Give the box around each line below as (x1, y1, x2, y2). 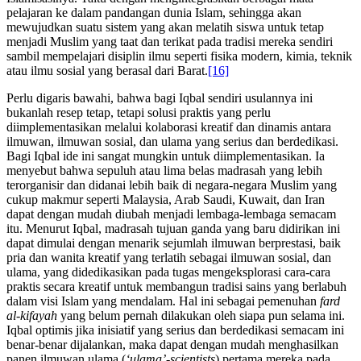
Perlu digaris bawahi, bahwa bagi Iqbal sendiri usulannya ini (6, 90, 313, 105)
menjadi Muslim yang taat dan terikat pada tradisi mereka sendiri (6, 34, 333, 48)
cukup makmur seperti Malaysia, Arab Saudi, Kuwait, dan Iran (6, 192, 325, 206)
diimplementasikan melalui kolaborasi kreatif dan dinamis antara (6, 119, 331, 134)
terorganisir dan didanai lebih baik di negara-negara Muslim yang (6, 177, 337, 192)
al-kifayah (6, 308, 57, 322)
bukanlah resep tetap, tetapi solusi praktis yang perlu (6, 105, 271, 119)
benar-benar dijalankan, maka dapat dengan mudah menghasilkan (6, 337, 338, 351)
